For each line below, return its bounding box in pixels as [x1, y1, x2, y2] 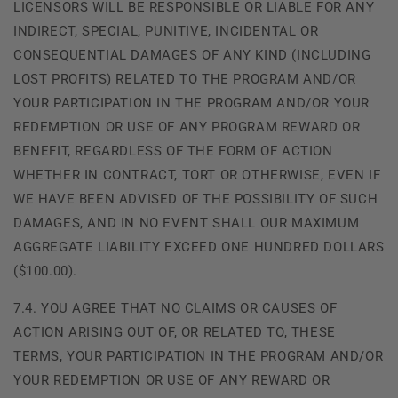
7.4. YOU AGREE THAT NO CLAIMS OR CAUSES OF [13, 299, 338, 316]
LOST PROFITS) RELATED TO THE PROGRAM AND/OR [13, 70, 356, 87]
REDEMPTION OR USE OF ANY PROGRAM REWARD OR [13, 118, 361, 135]
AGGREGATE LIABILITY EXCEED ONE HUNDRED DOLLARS [13, 238, 385, 255]
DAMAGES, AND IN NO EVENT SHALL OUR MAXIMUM [13, 214, 360, 231]
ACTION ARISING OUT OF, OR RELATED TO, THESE [13, 323, 336, 340]
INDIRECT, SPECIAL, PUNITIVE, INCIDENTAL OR [13, 22, 319, 39]
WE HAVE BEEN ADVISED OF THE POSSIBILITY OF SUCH [13, 190, 378, 207]
